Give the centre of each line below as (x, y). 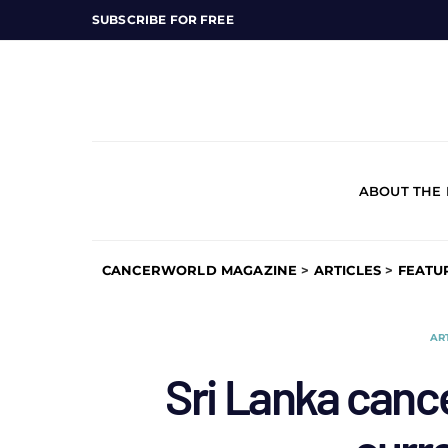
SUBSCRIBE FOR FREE (163, 19)
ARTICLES (347, 270)
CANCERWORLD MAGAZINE (200, 270)
